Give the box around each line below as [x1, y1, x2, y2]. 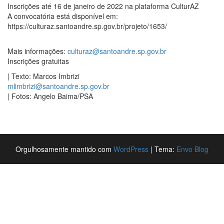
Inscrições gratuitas [7, 55, 69, 66]
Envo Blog [176, 143, 208, 154]
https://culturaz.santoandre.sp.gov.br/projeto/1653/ [7, 20, 167, 31]
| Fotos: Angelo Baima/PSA [7, 90, 93, 101]
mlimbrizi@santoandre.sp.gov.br [7, 80, 109, 91]
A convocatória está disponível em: [7, 10, 118, 21]
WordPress [113, 143, 148, 154]
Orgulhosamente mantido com [15, 143, 113, 154]
